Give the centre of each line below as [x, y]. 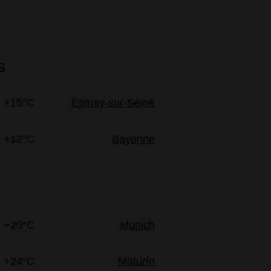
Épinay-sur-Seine [113, 103]
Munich [137, 225]
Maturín [136, 262]
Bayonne [133, 139]
